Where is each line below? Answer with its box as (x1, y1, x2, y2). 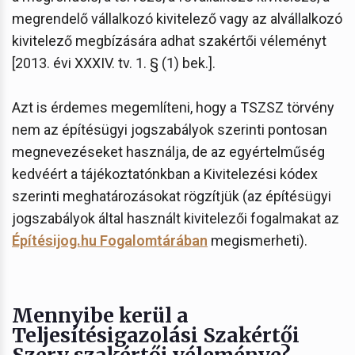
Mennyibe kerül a (12, 302, 189, 328)
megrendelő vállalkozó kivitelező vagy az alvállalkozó (12, 10, 342, 27)
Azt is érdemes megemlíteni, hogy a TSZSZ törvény (12, 98, 334, 116)
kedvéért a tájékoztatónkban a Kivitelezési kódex (12, 165, 318, 182)
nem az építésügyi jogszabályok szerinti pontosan (12, 120, 327, 138)
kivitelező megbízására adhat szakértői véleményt (12, 32, 326, 49)
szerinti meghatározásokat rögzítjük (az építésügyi (12, 187, 331, 204)
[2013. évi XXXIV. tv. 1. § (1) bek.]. (12, 54, 216, 71)
